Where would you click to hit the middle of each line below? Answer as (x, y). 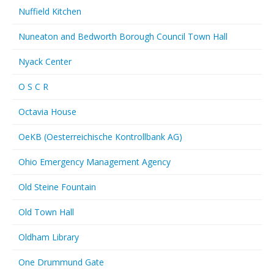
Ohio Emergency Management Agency (94, 162)
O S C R (33, 87)
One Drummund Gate (61, 262)
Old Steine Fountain (57, 187)
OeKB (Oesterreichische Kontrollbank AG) (100, 137)
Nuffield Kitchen (50, 11)
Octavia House (47, 112)
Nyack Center (45, 61)
